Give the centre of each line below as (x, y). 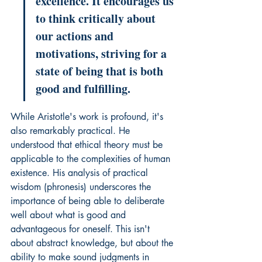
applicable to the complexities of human (92, 159)
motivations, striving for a (103, 54)
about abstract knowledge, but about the (93, 243)
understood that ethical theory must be (88, 145)
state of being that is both (101, 71)
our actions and (76, 36)
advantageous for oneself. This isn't (82, 229)
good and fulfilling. (83, 89)
